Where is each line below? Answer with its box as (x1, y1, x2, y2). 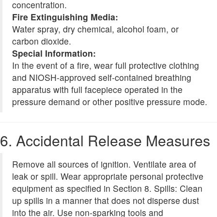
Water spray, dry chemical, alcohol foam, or (12, 23, 179, 35)
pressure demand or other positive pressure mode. (12, 95, 207, 108)
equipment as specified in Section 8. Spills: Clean (12, 182, 202, 195)
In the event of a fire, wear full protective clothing (12, 59, 199, 72)
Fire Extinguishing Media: (12, 11, 118, 23)
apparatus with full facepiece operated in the (12, 83, 183, 96)
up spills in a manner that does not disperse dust (12, 194, 199, 207)
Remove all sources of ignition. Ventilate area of (12, 158, 196, 170)
